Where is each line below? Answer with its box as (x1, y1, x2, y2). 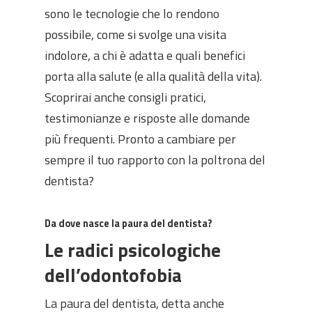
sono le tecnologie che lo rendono (45, 4, 219, 23)
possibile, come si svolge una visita (45, 25, 226, 44)
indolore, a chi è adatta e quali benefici (45, 46, 245, 65)
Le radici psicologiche (45, 235, 221, 264)
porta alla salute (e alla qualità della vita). (45, 67, 262, 86)
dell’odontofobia (45, 260, 182, 289)
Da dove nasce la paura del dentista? (45, 216, 212, 231)
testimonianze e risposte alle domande (45, 109, 250, 127)
